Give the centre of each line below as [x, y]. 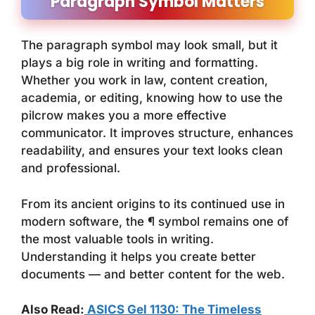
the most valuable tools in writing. [117, 239]
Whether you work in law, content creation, [144, 81]
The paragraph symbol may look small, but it [149, 45]
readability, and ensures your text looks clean [152, 151]
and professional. [71, 168]
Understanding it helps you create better [139, 256]
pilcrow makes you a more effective [124, 116]
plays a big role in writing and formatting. [140, 63]
